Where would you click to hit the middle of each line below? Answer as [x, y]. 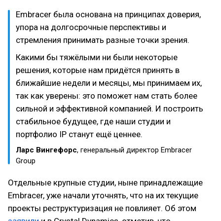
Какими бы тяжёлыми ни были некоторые [97, 57]
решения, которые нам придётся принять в [98, 70]
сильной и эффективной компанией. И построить [110, 108]
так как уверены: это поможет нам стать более [107, 95]
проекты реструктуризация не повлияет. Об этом [102, 208]
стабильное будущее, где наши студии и [93, 121]
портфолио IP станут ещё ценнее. [79, 134]
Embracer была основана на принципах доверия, [108, 14]
